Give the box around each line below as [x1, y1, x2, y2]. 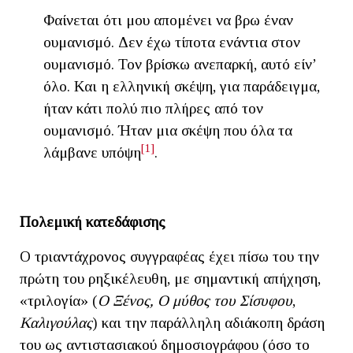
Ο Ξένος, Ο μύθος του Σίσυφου [98, 292, 292, 310]
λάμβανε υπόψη [43, 144, 141, 162]
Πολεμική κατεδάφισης [20, 214, 165, 231]
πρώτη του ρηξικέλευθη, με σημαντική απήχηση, [20, 270, 321, 288]
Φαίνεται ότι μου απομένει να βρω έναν [43, 12, 293, 29]
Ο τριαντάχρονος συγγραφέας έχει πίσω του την [20, 248, 319, 266]
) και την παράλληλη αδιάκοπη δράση [92, 314, 325, 332]
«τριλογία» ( [20, 292, 98, 310]
